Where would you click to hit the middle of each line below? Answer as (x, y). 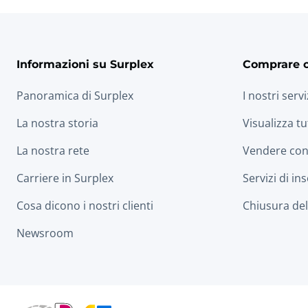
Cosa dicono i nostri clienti (85, 206)
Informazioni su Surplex (85, 64)
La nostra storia (57, 123)
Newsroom (45, 233)
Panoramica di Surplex (75, 96)
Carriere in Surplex (65, 178)
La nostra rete (53, 151)
